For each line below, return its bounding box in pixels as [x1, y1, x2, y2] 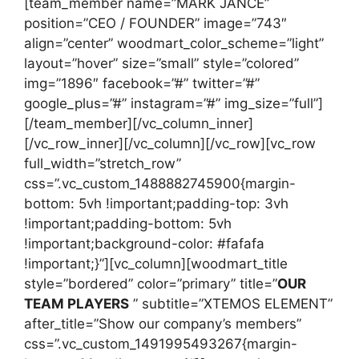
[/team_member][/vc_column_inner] [24, 115, 253, 131]
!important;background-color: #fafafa [24, 236, 264, 252]
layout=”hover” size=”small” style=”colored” [24, 55, 299, 71]
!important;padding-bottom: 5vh [24, 216, 232, 232]
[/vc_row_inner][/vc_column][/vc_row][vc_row [24, 135, 316, 151]
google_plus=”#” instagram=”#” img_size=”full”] [24, 95, 323, 111]
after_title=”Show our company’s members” [24, 316, 301, 332]
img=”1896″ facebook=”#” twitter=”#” [24, 75, 260, 91]
